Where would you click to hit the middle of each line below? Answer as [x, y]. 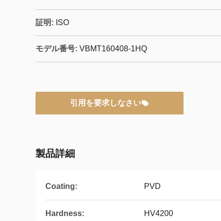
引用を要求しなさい [106, 103]
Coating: [61, 186]
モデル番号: [56, 49]
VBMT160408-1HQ [113, 49]
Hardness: [65, 213]
